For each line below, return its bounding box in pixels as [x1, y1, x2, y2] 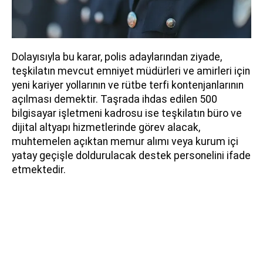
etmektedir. [12, 164, 66, 176]
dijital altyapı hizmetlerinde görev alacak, [12, 122, 200, 134]
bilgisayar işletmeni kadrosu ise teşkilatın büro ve [12, 107, 242, 120]
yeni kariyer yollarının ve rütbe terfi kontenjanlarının [12, 79, 244, 92]
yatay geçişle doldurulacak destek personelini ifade [12, 150, 251, 162]
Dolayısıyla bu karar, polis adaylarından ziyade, [12, 51, 222, 63]
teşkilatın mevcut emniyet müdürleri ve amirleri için [12, 65, 250, 77]
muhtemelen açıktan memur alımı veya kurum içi [12, 136, 238, 148]
